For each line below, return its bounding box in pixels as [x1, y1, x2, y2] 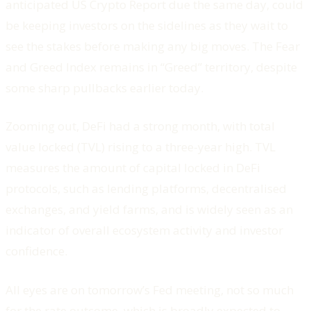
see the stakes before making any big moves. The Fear [6, 37, 300, 54]
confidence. [6, 243, 67, 260]
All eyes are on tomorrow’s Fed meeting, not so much [6, 281, 294, 298]
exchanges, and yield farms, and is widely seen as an [6, 201, 293, 218]
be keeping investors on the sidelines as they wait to [6, 17, 288, 33]
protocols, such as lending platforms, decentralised [6, 180, 287, 197]
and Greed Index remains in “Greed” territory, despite [6, 58, 297, 75]
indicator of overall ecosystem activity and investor [6, 222, 283, 239]
